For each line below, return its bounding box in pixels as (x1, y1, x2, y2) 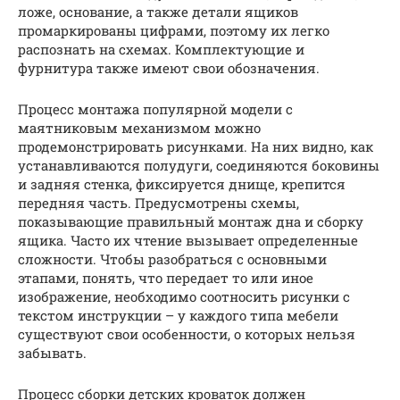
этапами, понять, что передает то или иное (18, 269, 313, 287)
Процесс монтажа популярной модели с (18, 100, 293, 118)
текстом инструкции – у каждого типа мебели (18, 306, 338, 324)
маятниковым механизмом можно (18, 119, 261, 137)
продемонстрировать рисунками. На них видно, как (18, 137, 373, 155)
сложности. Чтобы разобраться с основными (18, 250, 327, 268)
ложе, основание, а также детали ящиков (18, 3, 298, 21)
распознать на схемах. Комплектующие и (18, 40, 304, 58)
